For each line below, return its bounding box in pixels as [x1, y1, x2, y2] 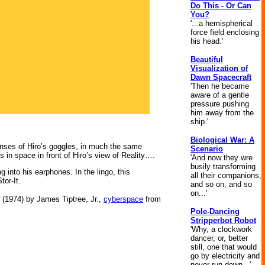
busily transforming [190, 162, 256, 171]
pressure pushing [190, 99, 249, 108]
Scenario [190, 144, 223, 153]
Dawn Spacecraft [190, 73, 251, 82]
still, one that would [190, 243, 257, 251]
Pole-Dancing [190, 207, 240, 216]
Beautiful [190, 55, 223, 64]
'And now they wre [190, 153, 253, 162]
